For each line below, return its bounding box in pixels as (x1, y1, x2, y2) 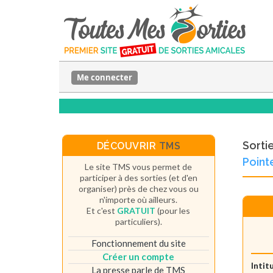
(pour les (155, 205, 191, 216)
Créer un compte (102, 250, 175, 262)
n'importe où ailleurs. (99, 194, 178, 205)
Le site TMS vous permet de (85, 161, 193, 172)
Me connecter (77, 72, 132, 83)
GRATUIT (117, 205, 156, 216)
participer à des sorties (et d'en (79, 172, 197, 183)
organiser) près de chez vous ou (78, 183, 199, 194)
